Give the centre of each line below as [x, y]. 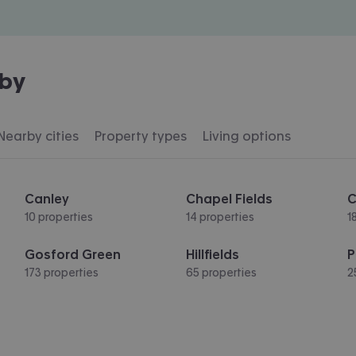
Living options [247, 135]
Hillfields [212, 254]
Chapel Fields [229, 198]
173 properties [61, 272]
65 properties [221, 272]
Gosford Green [72, 254]
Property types [141, 135]
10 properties [58, 217]
